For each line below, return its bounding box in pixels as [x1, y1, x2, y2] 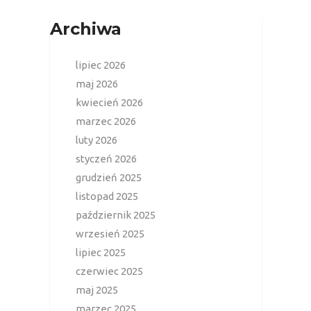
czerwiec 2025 [76, 264, 143, 277]
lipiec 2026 [76, 58, 126, 71]
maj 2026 [76, 77, 118, 90]
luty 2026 [76, 133, 117, 146]
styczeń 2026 [76, 152, 137, 165]
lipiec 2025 [76, 246, 126, 258]
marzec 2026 [76, 115, 136, 127]
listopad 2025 [76, 190, 138, 202]
